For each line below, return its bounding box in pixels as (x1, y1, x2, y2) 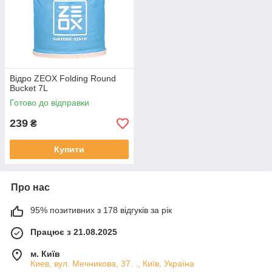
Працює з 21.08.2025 (30, 227, 117, 237)
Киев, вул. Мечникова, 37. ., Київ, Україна (30, 259, 194, 268)
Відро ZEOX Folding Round (10, 73, 116, 83)
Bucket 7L (10, 83, 48, 93)
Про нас (11, 182, 50, 192)
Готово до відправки (10, 98, 89, 107)
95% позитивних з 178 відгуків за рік (30, 205, 172, 215)
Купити (54, 144, 84, 154)
